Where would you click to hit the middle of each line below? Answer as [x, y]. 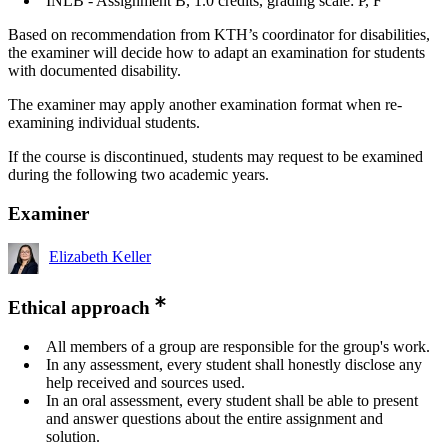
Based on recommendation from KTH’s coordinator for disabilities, [219, 34]
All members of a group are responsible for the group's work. [238, 347]
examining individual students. [104, 122]
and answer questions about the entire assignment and [214, 419]
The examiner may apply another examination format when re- [205, 104]
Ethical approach [79, 308]
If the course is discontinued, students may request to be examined [215, 156]
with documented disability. [94, 70]
